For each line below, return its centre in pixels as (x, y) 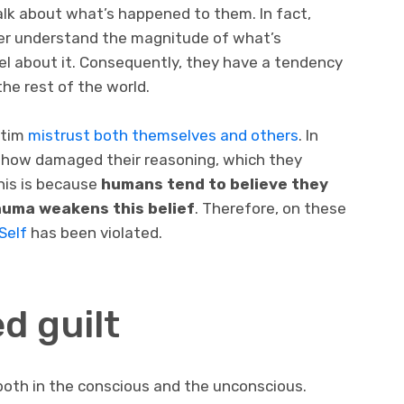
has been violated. (96, 233)
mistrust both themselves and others (163, 136)
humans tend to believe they (215, 184)
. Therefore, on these (271, 209)
